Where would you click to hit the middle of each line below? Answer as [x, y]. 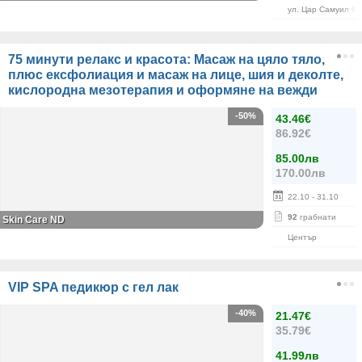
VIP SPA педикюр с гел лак [93, 287]
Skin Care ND [34, 220]
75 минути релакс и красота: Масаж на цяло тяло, [166, 59]
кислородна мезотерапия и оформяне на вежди [163, 90]
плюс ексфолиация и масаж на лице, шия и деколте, [176, 75]
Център [302, 237]
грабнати [317, 217]
